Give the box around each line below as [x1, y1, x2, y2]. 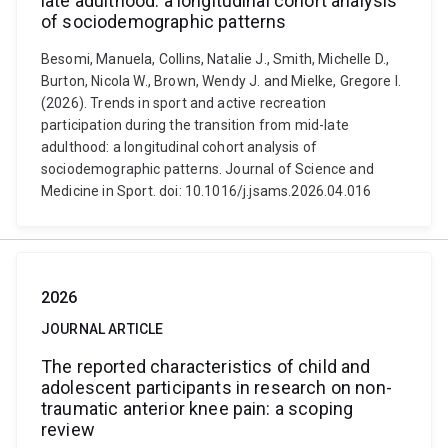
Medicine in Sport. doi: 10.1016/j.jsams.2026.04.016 [41, 183, 372, 199]
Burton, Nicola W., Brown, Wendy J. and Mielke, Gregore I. [41, 73, 402, 89]
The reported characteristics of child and [41, 356, 371, 377]
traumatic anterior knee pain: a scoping [41, 398, 354, 419]
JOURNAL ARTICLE [41, 321, 164, 337]
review [41, 419, 95, 440]
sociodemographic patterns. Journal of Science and [41, 161, 374, 177]
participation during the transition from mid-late [41, 117, 349, 133]
